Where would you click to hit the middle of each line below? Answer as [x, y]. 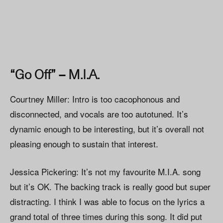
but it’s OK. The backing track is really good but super [110, 187]
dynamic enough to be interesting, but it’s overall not [107, 129]
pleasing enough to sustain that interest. [84, 144]
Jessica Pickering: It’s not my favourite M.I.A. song [105, 172]
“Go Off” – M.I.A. [55, 74]
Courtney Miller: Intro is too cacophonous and [95, 99]
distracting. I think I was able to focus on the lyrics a [107, 202]
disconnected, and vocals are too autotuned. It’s [99, 114]
